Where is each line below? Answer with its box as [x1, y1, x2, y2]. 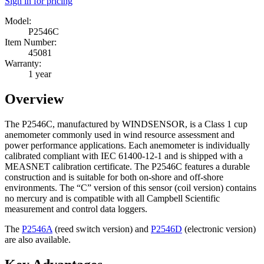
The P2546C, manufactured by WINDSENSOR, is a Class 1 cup [5, 118, 247, 129]
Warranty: [5, 58, 41, 68]
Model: [5, 15, 31, 26]
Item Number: [5, 37, 57, 47]
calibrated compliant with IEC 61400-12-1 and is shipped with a [5, 150, 243, 161]
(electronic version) [182, 223, 256, 234]
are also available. [5, 234, 71, 245]
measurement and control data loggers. [5, 203, 147, 214]
